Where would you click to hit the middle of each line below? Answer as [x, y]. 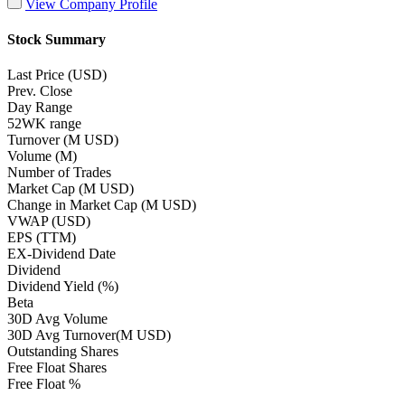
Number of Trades [59, 173]
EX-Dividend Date [61, 254]
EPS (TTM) [42, 238]
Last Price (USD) [57, 75]
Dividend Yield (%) [63, 287]
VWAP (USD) [49, 221]
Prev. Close [40, 91]
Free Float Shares [57, 368]
